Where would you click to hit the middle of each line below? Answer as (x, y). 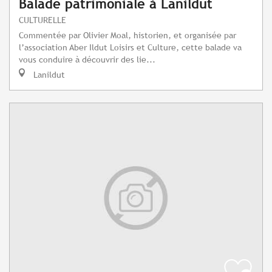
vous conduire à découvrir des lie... (87, 59)
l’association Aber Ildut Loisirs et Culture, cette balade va (130, 47)
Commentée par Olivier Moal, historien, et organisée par (127, 35)
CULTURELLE (42, 20)
